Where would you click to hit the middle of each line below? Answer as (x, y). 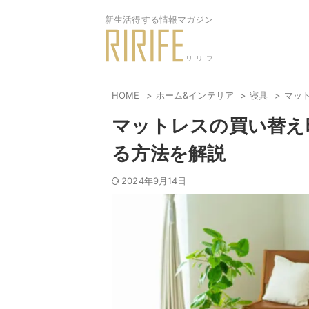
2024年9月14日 (154, 181)
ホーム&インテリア (196, 96)
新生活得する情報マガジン (159, 19)
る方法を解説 (169, 154)
